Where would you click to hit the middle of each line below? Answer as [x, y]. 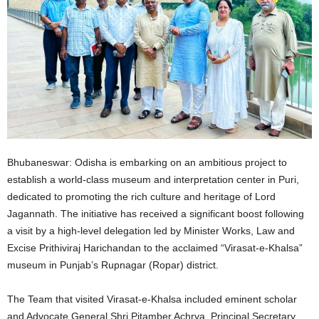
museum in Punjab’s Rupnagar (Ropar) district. [113, 265]
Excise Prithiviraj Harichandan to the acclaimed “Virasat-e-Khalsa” [155, 247]
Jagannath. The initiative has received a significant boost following [156, 213]
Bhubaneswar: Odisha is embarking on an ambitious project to [147, 162]
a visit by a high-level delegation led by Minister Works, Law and [151, 230]
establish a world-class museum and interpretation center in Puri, [153, 179]
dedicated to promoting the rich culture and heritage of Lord [141, 196]
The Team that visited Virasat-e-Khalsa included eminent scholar [152, 299]
